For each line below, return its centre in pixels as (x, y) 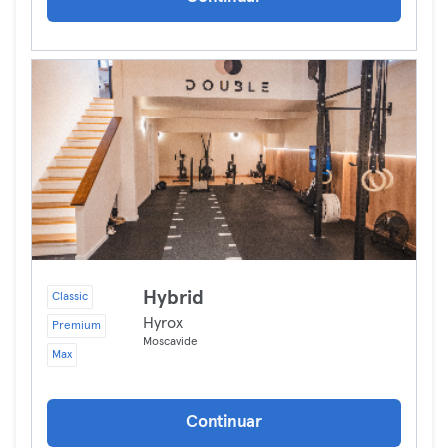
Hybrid (173, 298)
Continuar (224, 422)
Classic (70, 297)
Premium (76, 326)
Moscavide (170, 342)
